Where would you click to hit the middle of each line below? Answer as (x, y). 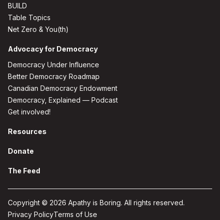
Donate (21, 151)
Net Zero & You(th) (38, 29)
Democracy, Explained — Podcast (63, 100)
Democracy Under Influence (54, 65)
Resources (27, 131)
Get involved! (29, 112)
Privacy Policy (31, 214)
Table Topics (29, 17)
